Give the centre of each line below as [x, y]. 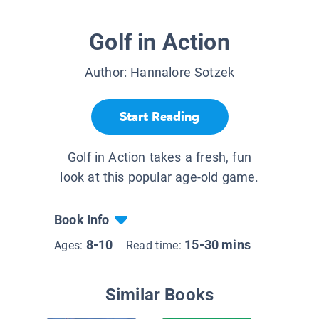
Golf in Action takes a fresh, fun [159, 157]
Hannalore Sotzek [183, 73]
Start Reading [159, 116]
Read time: [155, 246]
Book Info [82, 220]
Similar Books [159, 295]
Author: [108, 73]
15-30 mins [218, 245]
